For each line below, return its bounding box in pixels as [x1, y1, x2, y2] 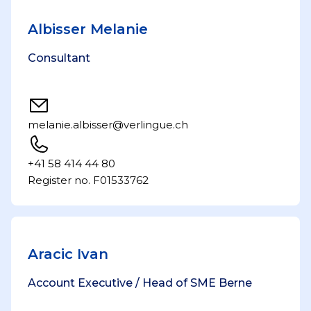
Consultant [28, 51, 90, 65]
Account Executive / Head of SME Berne [28, 276, 252, 289]
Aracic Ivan [28, 246, 108, 262]
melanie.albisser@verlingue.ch [28, 118, 188, 131]
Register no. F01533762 [28, 174, 149, 187]
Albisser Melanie [28, 21, 148, 37]
